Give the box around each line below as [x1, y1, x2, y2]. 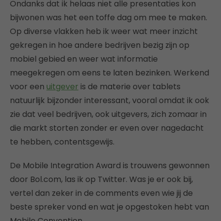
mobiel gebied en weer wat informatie [10, 53, 158, 65]
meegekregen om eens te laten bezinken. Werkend [10, 67, 209, 79]
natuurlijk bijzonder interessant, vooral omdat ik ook [10, 95, 209, 107]
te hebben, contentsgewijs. [10, 136, 114, 148]
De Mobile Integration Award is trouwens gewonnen [10, 160, 210, 172]
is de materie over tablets [78, 81, 181, 93]
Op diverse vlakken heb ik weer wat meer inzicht [10, 26, 198, 37]
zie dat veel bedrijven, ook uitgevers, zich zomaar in [10, 109, 207, 120]
